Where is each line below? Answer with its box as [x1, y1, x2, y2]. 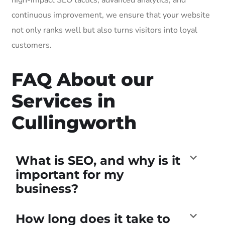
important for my [16, 167, 124, 182]
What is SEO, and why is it [16, 153, 180, 168]
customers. [12, 39, 52, 51]
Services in [12, 89, 116, 112]
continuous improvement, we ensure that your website [12, 9, 210, 21]
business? [16, 181, 78, 196]
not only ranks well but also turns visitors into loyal [12, 24, 197, 36]
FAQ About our [12, 68, 154, 90]
